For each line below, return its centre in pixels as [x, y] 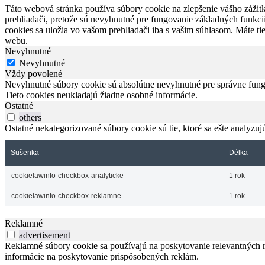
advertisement [45, 235]
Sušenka [25, 152]
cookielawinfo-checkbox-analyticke [67, 175]
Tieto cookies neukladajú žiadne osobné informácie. [101, 95]
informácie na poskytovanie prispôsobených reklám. [102, 256]
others [30, 117]
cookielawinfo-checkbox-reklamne [66, 195]
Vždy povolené [33, 73]
